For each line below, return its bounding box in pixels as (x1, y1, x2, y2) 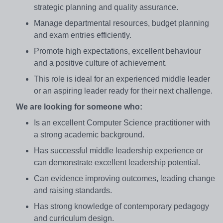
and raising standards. (34, 186, 112, 195)
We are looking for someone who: (16, 102, 142, 111)
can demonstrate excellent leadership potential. (34, 158, 200, 167)
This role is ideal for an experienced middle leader (34, 74, 210, 83)
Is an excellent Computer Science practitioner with (34, 118, 210, 127)
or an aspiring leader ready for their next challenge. (34, 86, 213, 95)
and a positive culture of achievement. (34, 58, 167, 67)
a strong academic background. (34, 130, 144, 139)
